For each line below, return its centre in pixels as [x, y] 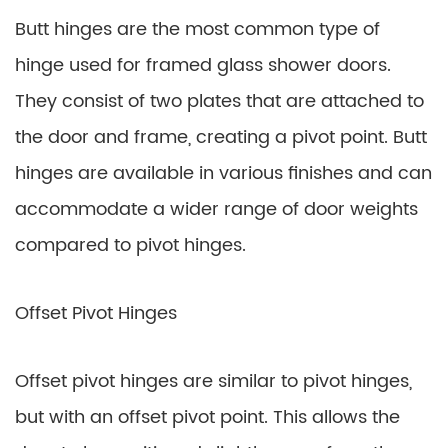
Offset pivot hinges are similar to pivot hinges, [213, 381]
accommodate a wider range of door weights [216, 209]
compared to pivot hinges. [130, 245]
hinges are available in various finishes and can [223, 173]
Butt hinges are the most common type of [197, 29]
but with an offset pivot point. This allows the [207, 417]
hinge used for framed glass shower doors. [203, 65]
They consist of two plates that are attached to [219, 101]
